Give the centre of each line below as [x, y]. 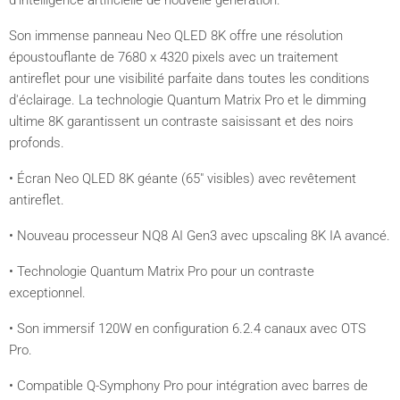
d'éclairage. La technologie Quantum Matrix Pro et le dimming [187, 100]
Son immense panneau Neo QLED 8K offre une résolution [176, 36]
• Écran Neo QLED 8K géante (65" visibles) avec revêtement [183, 179]
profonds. [37, 143]
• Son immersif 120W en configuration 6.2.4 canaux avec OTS [187, 329]
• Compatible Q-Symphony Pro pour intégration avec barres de [188, 386]
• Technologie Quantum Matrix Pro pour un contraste [162, 271]
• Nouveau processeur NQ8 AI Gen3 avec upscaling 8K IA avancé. [200, 236]
